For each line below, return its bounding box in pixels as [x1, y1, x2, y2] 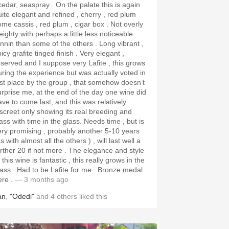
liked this [77, 192, 107, 200]
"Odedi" [10, 192, 34, 200]
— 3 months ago [13, 175, 68, 184]
